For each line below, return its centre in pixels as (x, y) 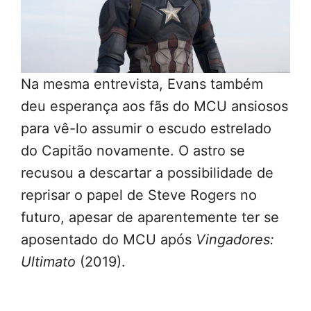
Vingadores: (235, 239)
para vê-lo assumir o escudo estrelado (146, 128)
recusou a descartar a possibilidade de (147, 173)
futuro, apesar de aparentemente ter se (150, 217)
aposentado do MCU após (108, 239)
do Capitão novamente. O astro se (133, 150)
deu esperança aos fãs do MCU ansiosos (154, 106)
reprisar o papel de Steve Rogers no (139, 195)
